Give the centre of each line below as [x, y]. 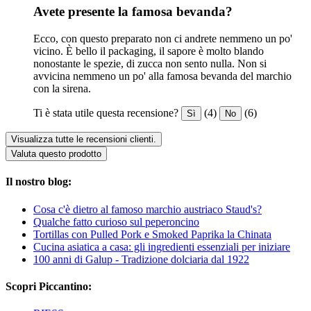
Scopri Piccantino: [49, 286]
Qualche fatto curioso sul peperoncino [116, 221]
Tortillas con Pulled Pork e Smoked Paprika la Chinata [152, 234]
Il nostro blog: [39, 182]
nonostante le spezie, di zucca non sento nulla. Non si [150, 64]
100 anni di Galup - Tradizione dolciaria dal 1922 [141, 259]
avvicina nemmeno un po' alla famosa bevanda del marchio [162, 76]
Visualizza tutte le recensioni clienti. [84, 140]
